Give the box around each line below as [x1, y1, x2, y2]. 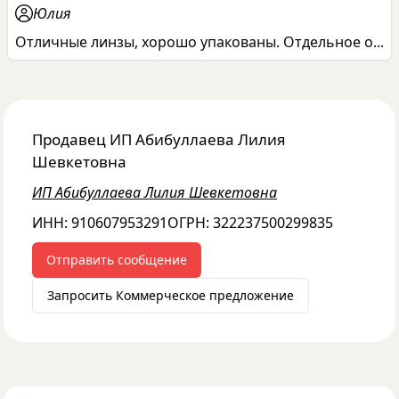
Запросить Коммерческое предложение [47, 287, 294, 304]
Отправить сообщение [46, 251, 187, 268]
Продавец [32, 129, 110, 150]
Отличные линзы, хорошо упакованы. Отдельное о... [15, 32, 384, 52]
